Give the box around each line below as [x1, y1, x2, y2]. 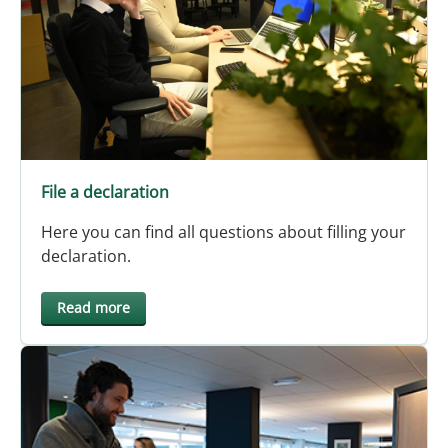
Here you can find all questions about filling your [41, 221, 406, 244]
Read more [57, 298, 130, 318]
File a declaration [41, 181, 173, 204]
